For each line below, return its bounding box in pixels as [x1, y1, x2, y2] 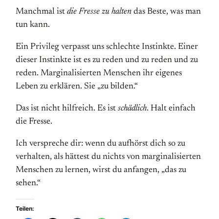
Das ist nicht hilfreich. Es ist [16, 104, 118, 113]
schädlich [118, 104, 147, 113]
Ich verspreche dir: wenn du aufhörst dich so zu [16, 139, 185, 148]
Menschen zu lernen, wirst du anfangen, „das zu [16, 166, 186, 175]
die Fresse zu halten [67, 7, 131, 16]
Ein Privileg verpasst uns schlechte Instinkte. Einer [16, 43, 198, 51]
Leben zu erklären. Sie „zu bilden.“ [16, 82, 138, 91]
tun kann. [16, 21, 50, 29]
